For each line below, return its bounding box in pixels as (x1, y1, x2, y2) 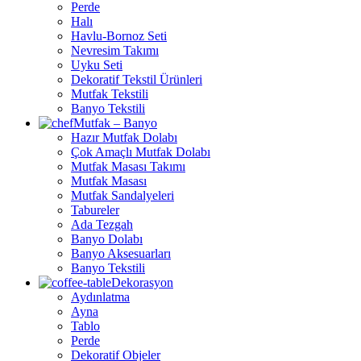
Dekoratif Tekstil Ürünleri (71, 73, 202, 87)
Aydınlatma (71, 290, 130, 305)
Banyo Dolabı (71, 232, 143, 247)
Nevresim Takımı (71, 44, 159, 58)
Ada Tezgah (71, 218, 133, 232)
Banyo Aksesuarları (71, 247, 171, 261)
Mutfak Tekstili (71, 87, 148, 102)
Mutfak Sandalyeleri (71, 189, 174, 203)
